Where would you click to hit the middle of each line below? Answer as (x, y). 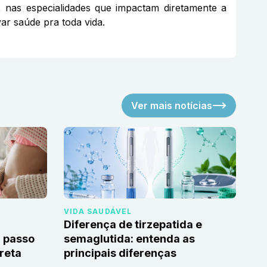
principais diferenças (120, 253)
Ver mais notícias (172, 106)
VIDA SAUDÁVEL (98, 212)
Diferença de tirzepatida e (133, 225)
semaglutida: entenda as (129, 239)
